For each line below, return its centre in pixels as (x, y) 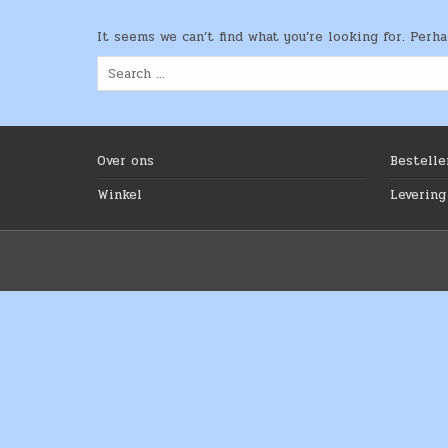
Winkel (119, 195)
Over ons (125, 161)
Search (117, 65)
